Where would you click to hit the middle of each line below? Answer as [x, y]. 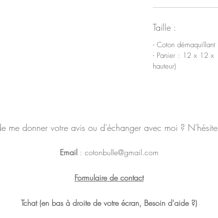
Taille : [164, 27]
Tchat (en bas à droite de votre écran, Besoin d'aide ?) [109, 203]
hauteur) [164, 66]
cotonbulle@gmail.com [121, 152]
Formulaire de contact [109, 177]
